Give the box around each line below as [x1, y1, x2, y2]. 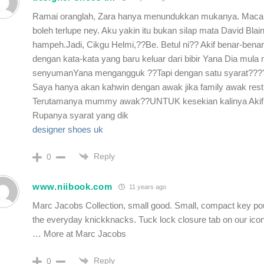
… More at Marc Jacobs [32, 228, 126, 239]
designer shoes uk [32, 124, 103, 134]
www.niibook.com [32, 181, 113, 192]
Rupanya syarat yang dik [32, 110, 128, 120]
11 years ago [127, 183, 166, 191]
